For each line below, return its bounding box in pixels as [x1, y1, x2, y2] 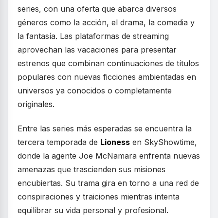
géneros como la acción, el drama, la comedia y [18, 18, 195, 27]
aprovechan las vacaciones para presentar [18, 45, 177, 54]
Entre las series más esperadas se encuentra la [18, 124, 192, 133]
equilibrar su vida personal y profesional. [18, 205, 168, 215]
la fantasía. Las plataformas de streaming [18, 31, 169, 41]
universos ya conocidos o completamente [18, 86, 172, 95]
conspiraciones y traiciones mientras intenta [18, 192, 180, 201]
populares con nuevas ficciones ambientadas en [18, 72, 196, 82]
